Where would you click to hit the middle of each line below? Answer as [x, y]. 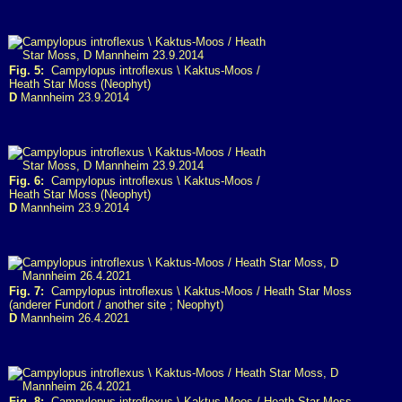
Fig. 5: [26, 70]
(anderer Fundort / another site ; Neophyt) [116, 305]
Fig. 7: [26, 291]
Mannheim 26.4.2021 [73, 318]
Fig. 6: [26, 181]
